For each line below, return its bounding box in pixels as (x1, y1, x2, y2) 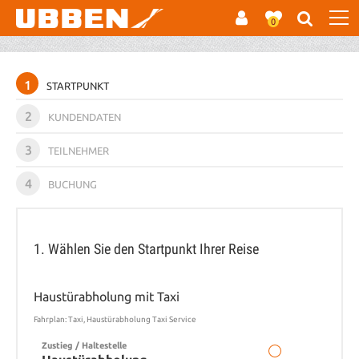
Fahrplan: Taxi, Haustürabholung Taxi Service (34, 315, 196, 324)
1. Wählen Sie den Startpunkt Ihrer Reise (34, 240, 259, 257)
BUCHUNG (48, 179, 97, 190)
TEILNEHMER (48, 145, 109, 156)
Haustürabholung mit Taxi (34, 290, 179, 304)
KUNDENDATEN (48, 111, 121, 123)
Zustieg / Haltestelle (42, 341, 127, 350)
